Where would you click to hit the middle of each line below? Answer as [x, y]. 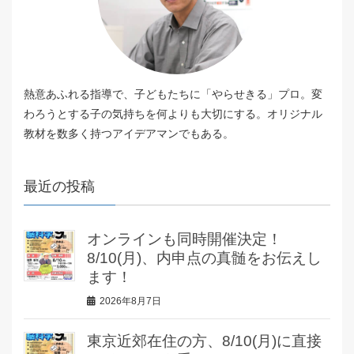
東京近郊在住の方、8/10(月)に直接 [204, 341]
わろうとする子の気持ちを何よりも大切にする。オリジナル [173, 113]
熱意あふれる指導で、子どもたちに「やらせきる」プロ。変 [173, 94]
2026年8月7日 [130, 301]
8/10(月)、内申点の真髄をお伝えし [204, 258]
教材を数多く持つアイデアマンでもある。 [129, 133]
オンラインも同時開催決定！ [185, 239]
